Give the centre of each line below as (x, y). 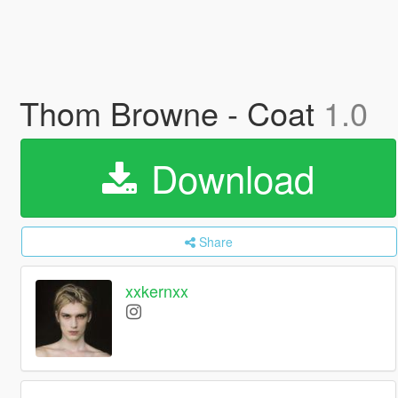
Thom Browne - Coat (171, 112)
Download (227, 178)
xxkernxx (157, 291)
